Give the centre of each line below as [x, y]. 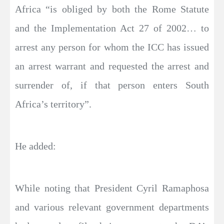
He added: [35, 146]
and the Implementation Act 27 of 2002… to [112, 28]
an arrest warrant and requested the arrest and [112, 66]
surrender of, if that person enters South [112, 85]
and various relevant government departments [112, 207]
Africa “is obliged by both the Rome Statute [112, 9]
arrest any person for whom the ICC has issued [112, 47]
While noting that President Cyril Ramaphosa [112, 188]
